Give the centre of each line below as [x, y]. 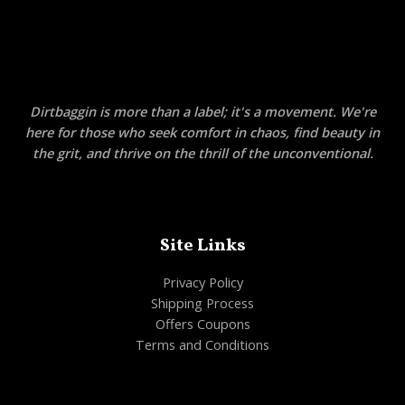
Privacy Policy [202, 283]
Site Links [202, 246]
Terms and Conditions [202, 345]
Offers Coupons [202, 324]
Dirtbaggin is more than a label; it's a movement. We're [202, 111]
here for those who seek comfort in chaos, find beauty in [202, 132]
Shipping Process [202, 303]
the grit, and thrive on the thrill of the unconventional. [202, 152]
